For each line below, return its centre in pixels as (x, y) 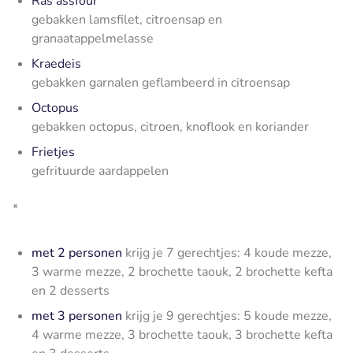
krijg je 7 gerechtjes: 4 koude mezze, (227, 253)
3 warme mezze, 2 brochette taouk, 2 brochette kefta (182, 271)
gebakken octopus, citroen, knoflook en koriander (170, 126)
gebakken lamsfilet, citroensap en (127, 19)
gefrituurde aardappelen (100, 171)
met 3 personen (77, 316)
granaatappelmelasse (93, 38)
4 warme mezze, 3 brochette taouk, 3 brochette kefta (182, 334)
